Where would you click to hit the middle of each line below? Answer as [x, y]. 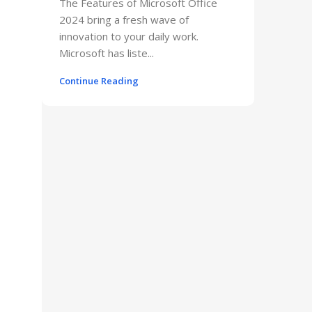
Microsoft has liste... [107, 53]
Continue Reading [99, 80]
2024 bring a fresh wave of [124, 19]
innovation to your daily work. [129, 36]
